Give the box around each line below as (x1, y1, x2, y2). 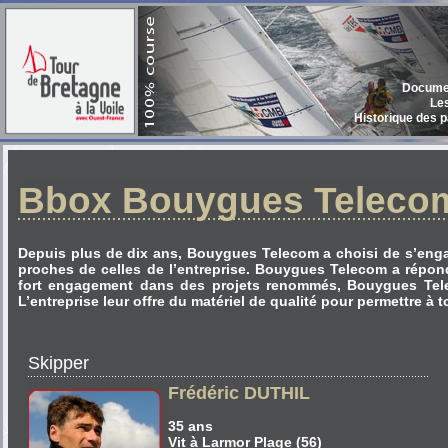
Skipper (28, 353, 89, 373)
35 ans (168, 418, 213, 434)
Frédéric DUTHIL (168, 383, 310, 403)
